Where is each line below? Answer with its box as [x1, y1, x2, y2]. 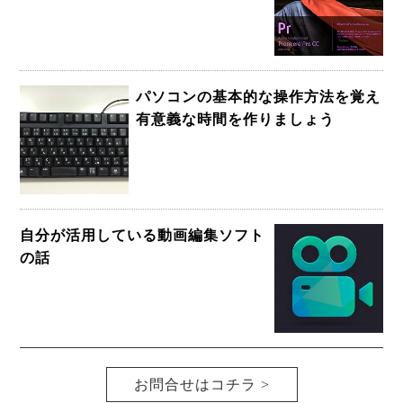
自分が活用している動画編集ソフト [20, 227, 265, 243]
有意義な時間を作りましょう [136, 112, 336, 128]
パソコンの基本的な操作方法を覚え [136, 89, 381, 105]
